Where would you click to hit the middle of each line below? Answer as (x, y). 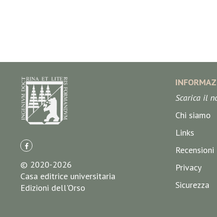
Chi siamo (193, 115)
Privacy (188, 167)
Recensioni (195, 150)
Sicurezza (192, 185)
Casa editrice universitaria (68, 176)
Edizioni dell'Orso (53, 188)
